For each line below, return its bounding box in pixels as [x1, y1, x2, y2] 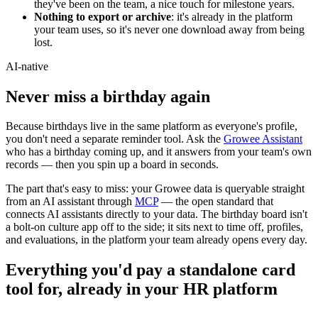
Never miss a [6, 87, 103, 106]
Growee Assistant [224, 133, 302, 146]
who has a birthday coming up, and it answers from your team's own [6, 146, 312, 158]
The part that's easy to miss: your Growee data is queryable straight [6, 182, 305, 195]
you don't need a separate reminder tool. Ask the [6, 133, 224, 146]
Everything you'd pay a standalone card [6, 261, 295, 280]
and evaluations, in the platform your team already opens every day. [6, 234, 307, 246]
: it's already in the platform [171, 10, 292, 23]
